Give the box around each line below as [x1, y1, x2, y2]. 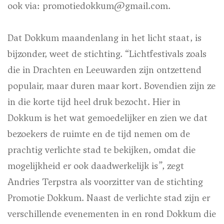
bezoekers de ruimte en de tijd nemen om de [7, 127, 190, 140]
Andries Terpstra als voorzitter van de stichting [7, 175, 203, 188]
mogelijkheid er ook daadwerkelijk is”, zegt [7, 159, 184, 172]
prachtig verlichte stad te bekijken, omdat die [7, 143, 195, 156]
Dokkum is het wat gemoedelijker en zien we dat [7, 111, 207, 124]
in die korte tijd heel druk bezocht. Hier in [7, 95, 180, 108]
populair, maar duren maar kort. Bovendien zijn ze [7, 79, 215, 92]
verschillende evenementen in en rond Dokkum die [7, 207, 216, 220]
